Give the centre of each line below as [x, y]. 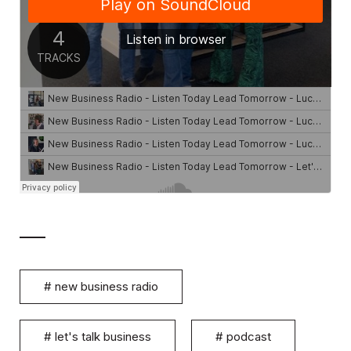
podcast [249, 336]
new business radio [107, 286]
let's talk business [103, 336]
